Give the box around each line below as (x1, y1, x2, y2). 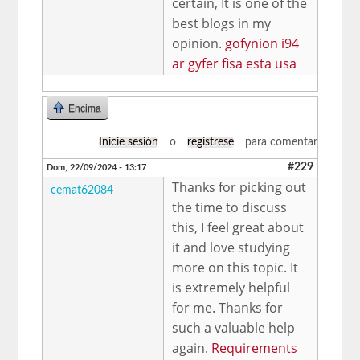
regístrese (186, 136, 234, 148)
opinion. (172, 34, 226, 52)
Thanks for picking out (172, 178, 307, 196)
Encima (68, 102, 102, 114)
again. (172, 338, 212, 357)
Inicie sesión (98, 136, 158, 148)
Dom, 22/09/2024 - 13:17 (47, 162, 147, 172)
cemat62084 (51, 184, 114, 196)
